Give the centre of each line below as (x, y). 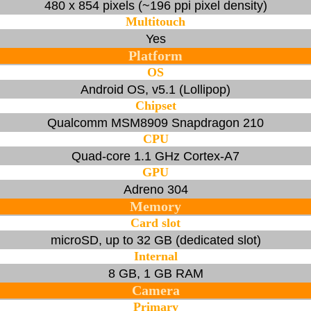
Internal (155, 256)
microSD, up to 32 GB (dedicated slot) (155, 240)
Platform (155, 55)
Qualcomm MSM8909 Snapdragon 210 (155, 123)
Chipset (155, 105)
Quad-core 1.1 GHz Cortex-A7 (155, 156)
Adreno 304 (155, 189)
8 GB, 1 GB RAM (155, 273)
